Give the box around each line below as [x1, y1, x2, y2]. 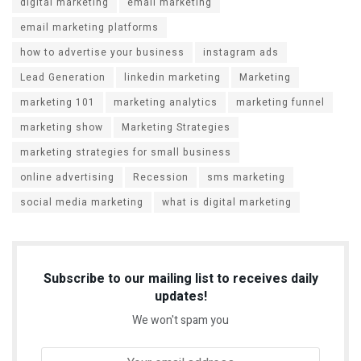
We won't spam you [132, 311, 229, 329]
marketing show [20, 119, 103, 135]
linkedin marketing [124, 69, 221, 85]
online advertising [20, 169, 114, 185]
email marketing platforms [20, 19, 159, 35]
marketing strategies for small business [20, 144, 231, 160]
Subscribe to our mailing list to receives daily [43, 268, 318, 288]
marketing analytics [114, 94, 218, 110]
